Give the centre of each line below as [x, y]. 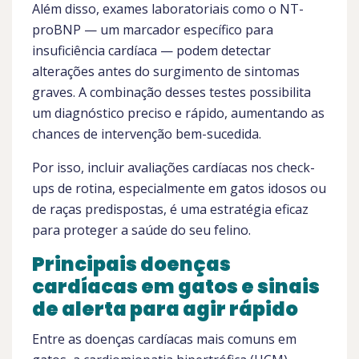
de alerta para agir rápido [165, 309]
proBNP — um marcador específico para [153, 30]
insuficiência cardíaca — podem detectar [151, 50]
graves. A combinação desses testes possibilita [171, 92]
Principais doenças [131, 264]
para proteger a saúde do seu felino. [141, 230]
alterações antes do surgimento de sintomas [166, 71]
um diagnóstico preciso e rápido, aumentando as [178, 113]
